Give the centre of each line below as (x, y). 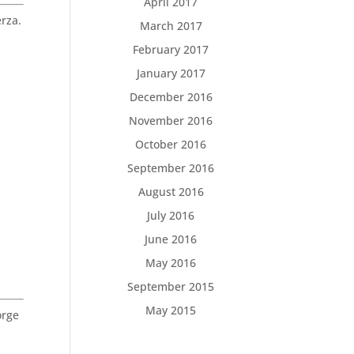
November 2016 (171, 121)
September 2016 (171, 168)
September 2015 (171, 286)
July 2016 (171, 215)
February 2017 (171, 49)
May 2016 (171, 263)
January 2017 (171, 73)
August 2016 (171, 192)
